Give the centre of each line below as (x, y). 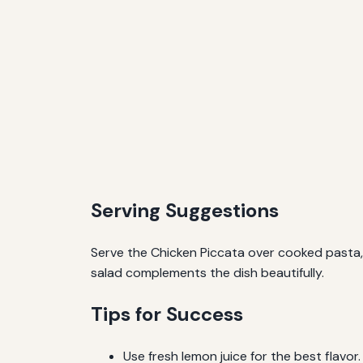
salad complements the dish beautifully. (207, 273)
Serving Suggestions (185, 211)
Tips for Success (167, 314)
